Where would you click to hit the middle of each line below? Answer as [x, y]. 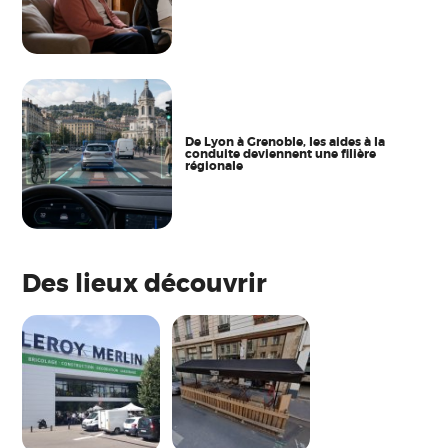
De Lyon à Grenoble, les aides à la [284, 141]
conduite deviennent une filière [280, 153]
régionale [213, 165]
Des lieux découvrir [145, 283]
